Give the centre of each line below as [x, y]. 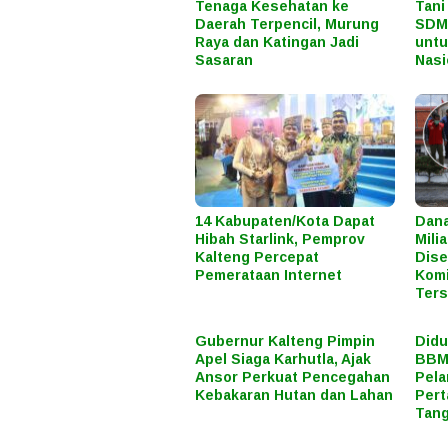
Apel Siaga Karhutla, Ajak [283, 358]
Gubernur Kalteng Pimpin [285, 340]
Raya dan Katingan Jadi [277, 42]
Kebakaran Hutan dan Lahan [294, 394]
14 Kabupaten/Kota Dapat [285, 220]
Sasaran [224, 60]
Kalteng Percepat [257, 256]
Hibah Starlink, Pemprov [280, 238]
